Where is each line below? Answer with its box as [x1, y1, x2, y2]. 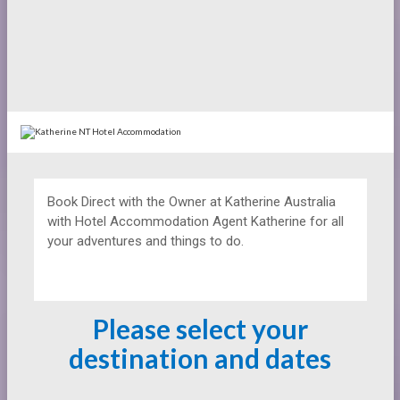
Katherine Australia [224, 194, 336, 211]
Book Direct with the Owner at [46, 194, 225, 211]
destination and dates [69, 342, 331, 375]
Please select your [92, 312, 308, 346]
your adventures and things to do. [46, 233, 244, 250]
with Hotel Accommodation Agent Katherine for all [46, 213, 344, 230]
